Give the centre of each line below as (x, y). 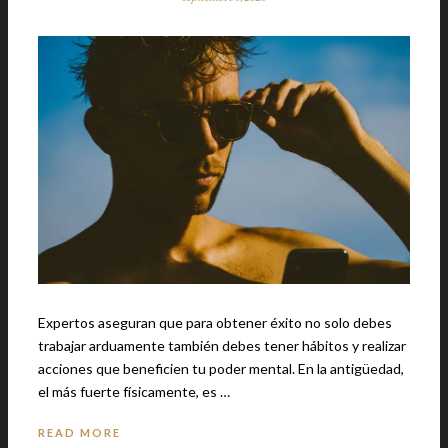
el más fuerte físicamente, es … (134, 391)
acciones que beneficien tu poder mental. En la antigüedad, (168, 368)
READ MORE (79, 432)
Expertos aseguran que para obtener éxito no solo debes (215, 322)
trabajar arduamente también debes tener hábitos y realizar (222, 345)
